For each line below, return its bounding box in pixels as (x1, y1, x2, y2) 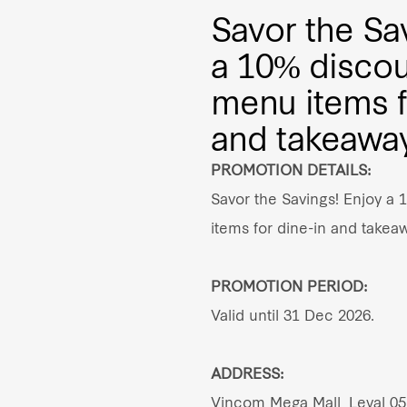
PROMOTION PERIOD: (211, 274, 368, 295)
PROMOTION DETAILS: (211, 158, 372, 179)
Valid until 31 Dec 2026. (211, 303, 374, 324)
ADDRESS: (211, 362, 284, 382)
